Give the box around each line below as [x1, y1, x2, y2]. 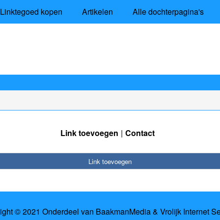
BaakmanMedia [95, 206, 151, 218]
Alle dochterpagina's [132, 6, 204, 17]
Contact [125, 127, 155, 138]
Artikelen [82, 6, 113, 17]
